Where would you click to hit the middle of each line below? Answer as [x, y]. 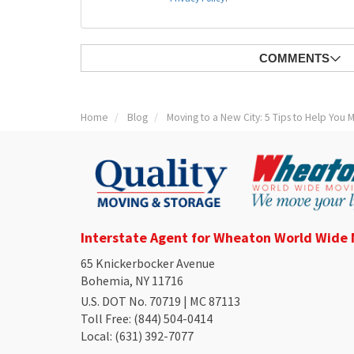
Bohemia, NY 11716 [132, 281]
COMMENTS [294, 58]
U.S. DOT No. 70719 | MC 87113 [160, 301]
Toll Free [105, 319]
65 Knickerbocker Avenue [148, 264]
